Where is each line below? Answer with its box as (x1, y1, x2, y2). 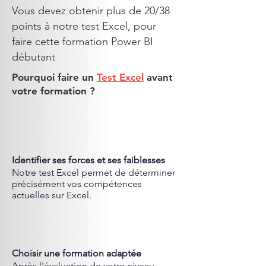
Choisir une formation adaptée (12, 248, 141, 259)
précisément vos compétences (12, 178, 142, 189)
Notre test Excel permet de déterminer (12, 167, 175, 178)
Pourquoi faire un (12, 71, 97, 83)
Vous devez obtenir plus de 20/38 (12, 4, 170, 17)
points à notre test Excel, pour (12, 20, 156, 33)
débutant (12, 50, 55, 64)
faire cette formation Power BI (12, 35, 153, 48)
